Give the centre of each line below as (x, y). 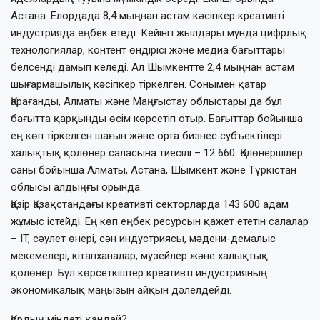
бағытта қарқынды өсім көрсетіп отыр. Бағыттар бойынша (157, 118)
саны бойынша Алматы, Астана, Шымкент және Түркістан (154, 170)
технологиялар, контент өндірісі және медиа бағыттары (148, 50)
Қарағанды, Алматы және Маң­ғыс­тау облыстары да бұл (146, 101)
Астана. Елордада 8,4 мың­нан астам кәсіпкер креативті (147, 15)
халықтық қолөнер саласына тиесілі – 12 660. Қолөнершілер (157, 152)
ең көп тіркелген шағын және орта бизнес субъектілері (146, 135)
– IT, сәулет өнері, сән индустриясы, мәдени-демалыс (143, 238)
